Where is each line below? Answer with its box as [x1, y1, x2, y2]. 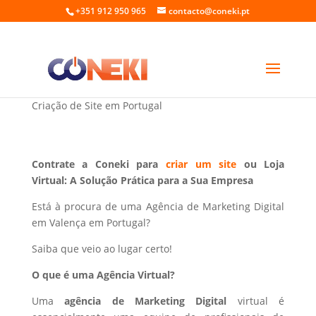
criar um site [166, 157, 237, 171]
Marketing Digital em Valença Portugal [31, 75, 259, 92]
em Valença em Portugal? [31, 216, 150, 229]
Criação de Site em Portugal [31, 99, 162, 112]
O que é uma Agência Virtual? [31, 268, 175, 281]
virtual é [237, 294, 285, 308]
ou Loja [236, 157, 285, 171]
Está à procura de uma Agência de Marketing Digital [31, 200, 285, 213]
